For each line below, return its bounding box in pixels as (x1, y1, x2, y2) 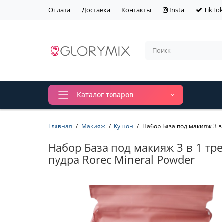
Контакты (121, 5, 151, 14)
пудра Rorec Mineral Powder (48, 152, 195, 166)
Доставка (82, 5, 110, 14)
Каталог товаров (77, 90, 133, 99)
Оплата (48, 5, 70, 14)
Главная (48, 122, 72, 130)
